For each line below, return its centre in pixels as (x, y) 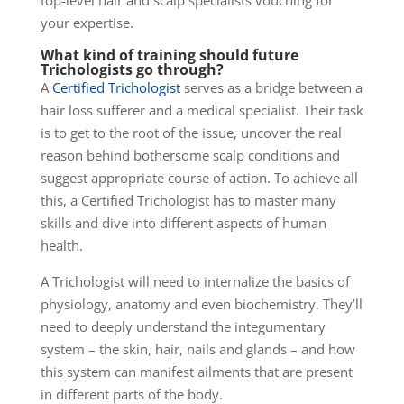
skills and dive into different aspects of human (183, 223)
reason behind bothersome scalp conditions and (190, 156)
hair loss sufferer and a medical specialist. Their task (202, 110)
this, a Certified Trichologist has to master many (188, 201)
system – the (81, 349)
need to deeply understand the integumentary (183, 327)
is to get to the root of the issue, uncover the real (191, 133)
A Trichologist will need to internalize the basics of (195, 282)
